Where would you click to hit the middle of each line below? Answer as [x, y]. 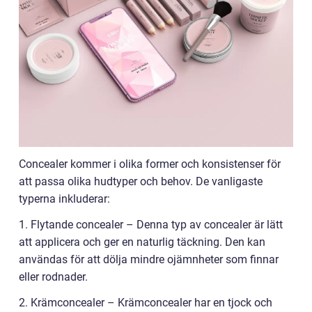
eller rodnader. [53, 276]
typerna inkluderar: [64, 198]
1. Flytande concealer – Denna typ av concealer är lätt [151, 224]
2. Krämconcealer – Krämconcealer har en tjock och [146, 302]
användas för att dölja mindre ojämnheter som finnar [149, 259]
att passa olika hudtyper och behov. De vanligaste [141, 181]
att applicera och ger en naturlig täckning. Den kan [142, 242]
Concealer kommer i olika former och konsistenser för [150, 164]
